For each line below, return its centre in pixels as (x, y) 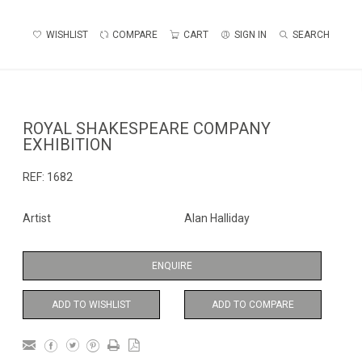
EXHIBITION (67, 145)
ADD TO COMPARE (253, 305)
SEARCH (311, 34)
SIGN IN (250, 34)
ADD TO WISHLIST (91, 305)
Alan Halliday (217, 218)
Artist (37, 218)
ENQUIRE (172, 266)
